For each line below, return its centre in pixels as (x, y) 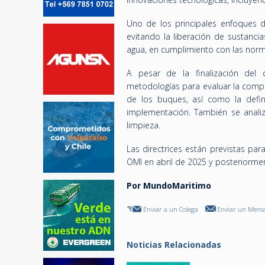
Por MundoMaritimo (169, 185)
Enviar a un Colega (171, 209)
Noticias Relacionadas (174, 244)
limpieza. (143, 125)
